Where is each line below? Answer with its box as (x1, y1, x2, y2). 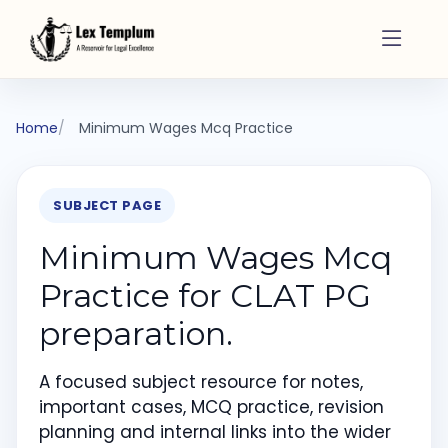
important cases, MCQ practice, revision (39, 395, 384, 419)
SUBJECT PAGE (53, 196, 162, 215)
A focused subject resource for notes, (39, 370, 363, 394)
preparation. (39, 314, 233, 353)
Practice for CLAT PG (39, 276, 371, 315)
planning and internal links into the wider (39, 420, 391, 444)
